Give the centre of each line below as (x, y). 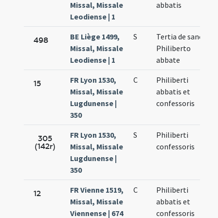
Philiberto (174, 48)
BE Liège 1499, (95, 37)
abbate (168, 60)
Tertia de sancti (182, 37)
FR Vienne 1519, (97, 190)
